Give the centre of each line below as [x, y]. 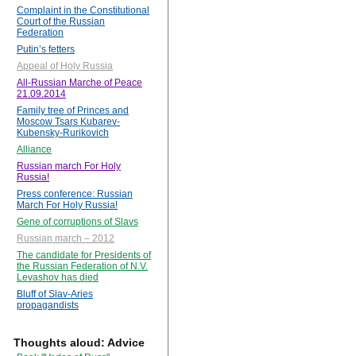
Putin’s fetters [46, 50]
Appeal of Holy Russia [65, 66]
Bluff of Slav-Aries [55, 294]
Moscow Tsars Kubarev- [68, 122]
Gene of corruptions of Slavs [77, 222]
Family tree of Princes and [73, 111]
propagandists [48, 306]
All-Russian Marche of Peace [79, 83]
